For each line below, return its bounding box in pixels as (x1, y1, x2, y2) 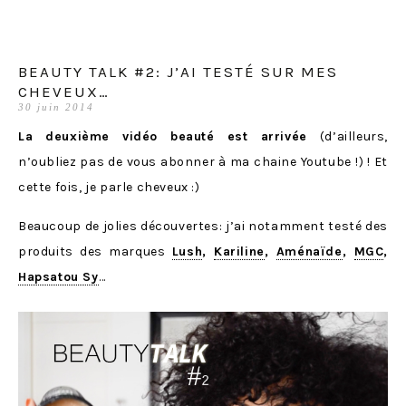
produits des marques (18, 243, 172, 259)
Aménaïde (275, 243, 343, 259)
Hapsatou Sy (18, 268, 99, 285)
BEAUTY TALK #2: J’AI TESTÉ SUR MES (18, 62, 338, 81)
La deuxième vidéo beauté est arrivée (18, 128, 320, 144)
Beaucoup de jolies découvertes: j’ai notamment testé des (18, 217, 388, 234)
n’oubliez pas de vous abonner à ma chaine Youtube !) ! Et (18, 153, 388, 169)
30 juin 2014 (18, 101, 94, 112)
